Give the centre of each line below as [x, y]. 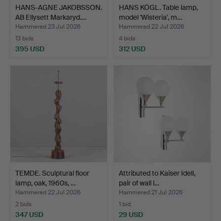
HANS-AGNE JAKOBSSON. [59, 7]
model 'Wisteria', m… [150, 17]
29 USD [131, 214]
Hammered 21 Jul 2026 [151, 192]
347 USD [29, 214]
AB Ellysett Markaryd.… [51, 17]
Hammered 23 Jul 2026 [48, 26]
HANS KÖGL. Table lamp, [158, 7]
